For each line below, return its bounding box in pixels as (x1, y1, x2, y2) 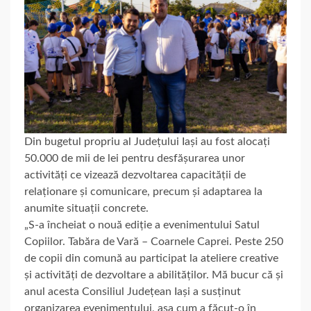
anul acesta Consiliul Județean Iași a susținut (24, 285, 241, 297)
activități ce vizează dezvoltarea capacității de (24, 169, 246, 180)
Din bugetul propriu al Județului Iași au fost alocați (24, 135, 270, 147)
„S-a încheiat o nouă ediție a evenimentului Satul (24, 219, 260, 230)
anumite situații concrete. (24, 202, 149, 214)
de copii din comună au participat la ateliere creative (24, 252, 278, 264)
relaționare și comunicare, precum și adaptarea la (24, 185, 262, 197)
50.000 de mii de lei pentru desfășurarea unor (24, 152, 245, 164)
